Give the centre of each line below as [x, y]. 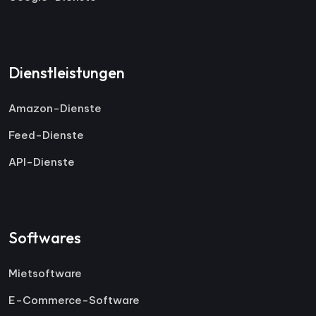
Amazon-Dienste [55, 108]
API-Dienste [42, 162]
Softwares [45, 237]
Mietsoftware [45, 273]
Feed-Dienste [46, 135]
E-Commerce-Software [74, 300]
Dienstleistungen [67, 72]
